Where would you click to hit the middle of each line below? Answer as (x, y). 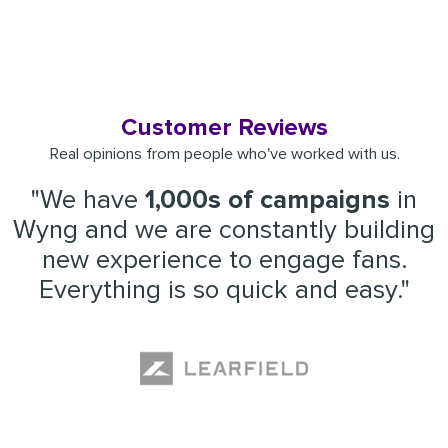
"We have (88, 200)
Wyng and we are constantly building (224, 230)
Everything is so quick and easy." (224, 290)
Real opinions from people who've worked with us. (224, 154)
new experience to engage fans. (224, 260)
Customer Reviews (224, 128)
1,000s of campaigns (267, 200)
